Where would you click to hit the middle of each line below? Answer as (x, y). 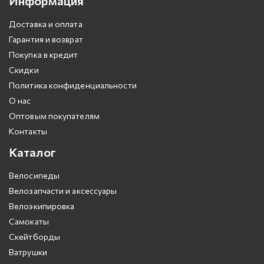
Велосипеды (34, 175)
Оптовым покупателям (54, 116)
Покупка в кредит (44, 55)
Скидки (24, 70)
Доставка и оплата (46, 24)
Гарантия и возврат (46, 39)
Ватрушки (28, 252)
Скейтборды (34, 237)
